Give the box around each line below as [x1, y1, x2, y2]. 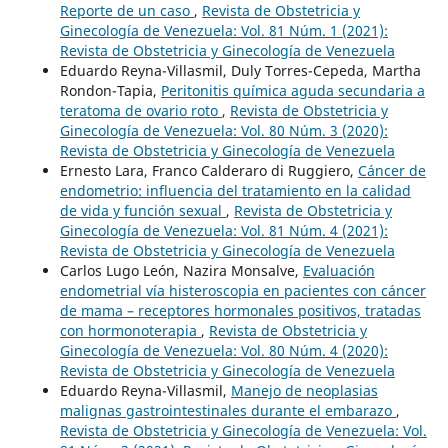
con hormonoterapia [59, 320, 201, 340]
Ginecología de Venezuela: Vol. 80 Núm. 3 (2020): [59, 120, 388, 140]
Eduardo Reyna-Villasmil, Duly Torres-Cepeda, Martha [59, 60, 421, 80]
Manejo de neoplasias [230, 380, 378, 400]
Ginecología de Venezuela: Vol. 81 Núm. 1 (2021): [59, 20, 388, 40]
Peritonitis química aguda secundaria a [160, 80, 425, 100]
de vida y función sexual [59, 200, 226, 220]
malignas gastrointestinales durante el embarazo [59, 400, 396, 420]
